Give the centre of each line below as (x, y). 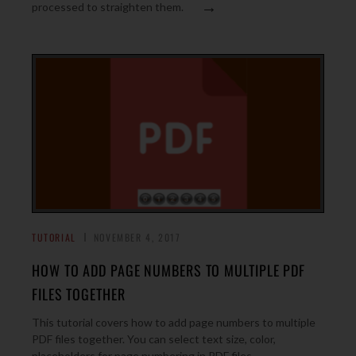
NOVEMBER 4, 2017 (137, 237)
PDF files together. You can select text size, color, (154, 339)
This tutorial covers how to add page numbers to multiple (174, 322)
